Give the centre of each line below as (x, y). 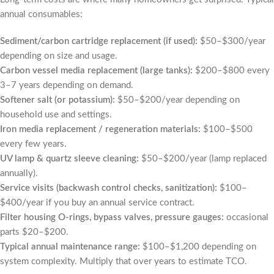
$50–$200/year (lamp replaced (203, 159)
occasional (246, 217)
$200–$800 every (231, 71)
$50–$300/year (231, 41)
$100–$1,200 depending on (198, 247)
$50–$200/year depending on (177, 100)
